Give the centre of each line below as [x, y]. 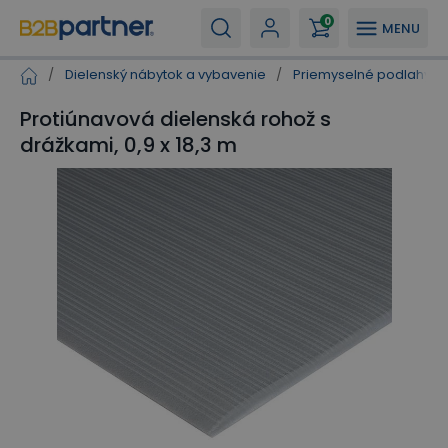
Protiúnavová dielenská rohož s [175, 119]
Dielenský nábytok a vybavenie [165, 74]
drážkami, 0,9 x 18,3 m [128, 145]
